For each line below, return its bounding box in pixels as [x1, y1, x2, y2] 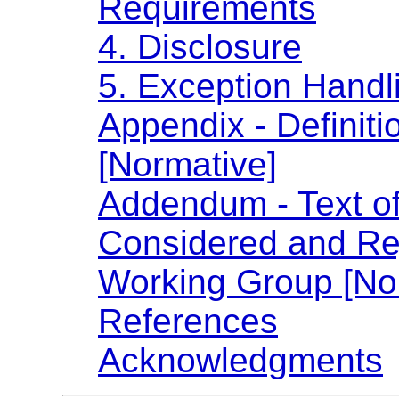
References [98, 301, 278, 340]
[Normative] [98, 144, 277, 183]
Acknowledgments [98, 340, 383, 379]
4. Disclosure [98, 27, 302, 66]
